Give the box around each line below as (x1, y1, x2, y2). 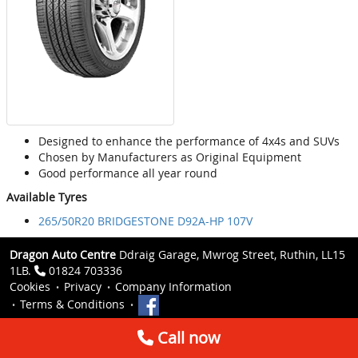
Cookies (10, 279, 50, 295)
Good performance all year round (38, 165, 217, 181)
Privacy (64, 279, 101, 295)
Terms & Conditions (20, 296, 125, 312)
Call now (153, 327, 221, 348)
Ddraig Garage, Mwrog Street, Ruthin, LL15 (116, 247, 345, 263)
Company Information (115, 279, 232, 295)
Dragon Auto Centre (10, 247, 116, 263)
